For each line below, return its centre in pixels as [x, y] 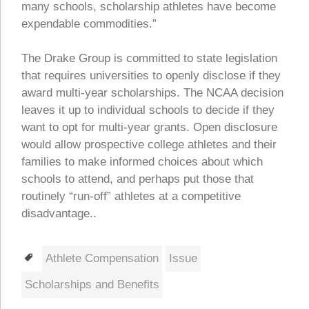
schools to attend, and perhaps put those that [138, 179]
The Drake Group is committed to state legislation [149, 59]
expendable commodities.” [89, 23]
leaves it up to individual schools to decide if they [148, 110]
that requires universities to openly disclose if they [151, 76]
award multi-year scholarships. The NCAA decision [152, 93]
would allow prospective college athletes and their [149, 145]
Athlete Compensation [102, 259]
